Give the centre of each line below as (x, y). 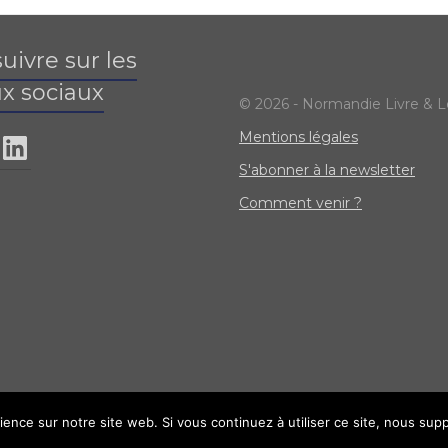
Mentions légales (298, 137)
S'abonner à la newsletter (327, 170)
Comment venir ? (300, 203)
